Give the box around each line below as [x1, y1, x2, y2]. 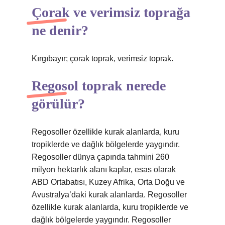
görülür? [32, 96, 85, 111]
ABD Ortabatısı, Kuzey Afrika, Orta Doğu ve [32, 178, 185, 186]
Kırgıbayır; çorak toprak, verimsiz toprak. [32, 54, 173, 63]
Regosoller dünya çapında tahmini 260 [32, 153, 169, 161]
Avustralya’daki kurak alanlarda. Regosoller [32, 190, 187, 199]
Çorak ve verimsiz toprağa [32, 5, 190, 20]
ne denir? [32, 23, 88, 38]
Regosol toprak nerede [32, 78, 166, 93]
